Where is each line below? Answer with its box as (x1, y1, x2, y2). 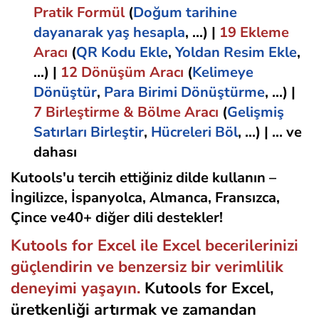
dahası (33, 142, 77, 162)
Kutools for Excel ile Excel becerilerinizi (11, 235, 298, 257)
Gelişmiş (227, 103, 284, 122)
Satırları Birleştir (33, 122, 144, 142)
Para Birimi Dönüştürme (104, 83, 265, 103)
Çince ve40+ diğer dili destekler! (11, 208, 223, 228)
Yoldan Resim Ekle (175, 43, 297, 63)
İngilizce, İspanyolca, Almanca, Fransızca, (11, 188, 280, 208)
